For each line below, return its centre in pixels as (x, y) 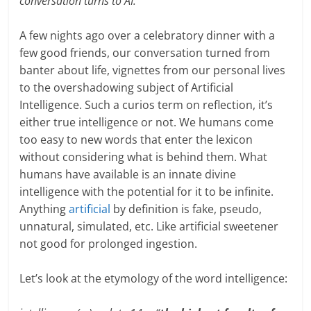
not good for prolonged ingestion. (109, 243)
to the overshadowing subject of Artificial (127, 87)
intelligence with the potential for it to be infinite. (147, 191)
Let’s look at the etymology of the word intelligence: (154, 278)
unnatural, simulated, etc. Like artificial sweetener (149, 226)
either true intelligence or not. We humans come (147, 122)
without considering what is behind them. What (144, 157)
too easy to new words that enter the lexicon (136, 139)
